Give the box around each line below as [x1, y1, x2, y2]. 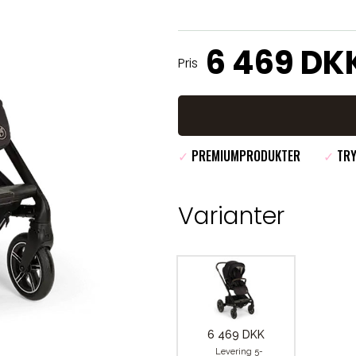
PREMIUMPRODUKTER [188, 146, 300, 165]
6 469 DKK [207, 328, 265, 341]
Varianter [178, 199, 284, 233]
